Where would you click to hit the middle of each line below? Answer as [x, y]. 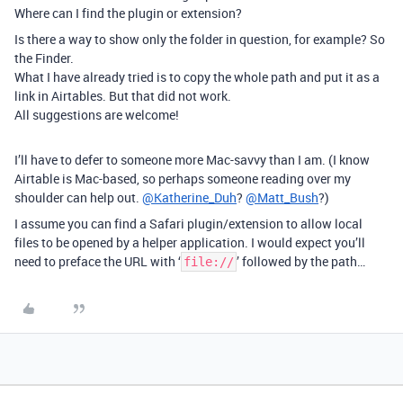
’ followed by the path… [301, 261]
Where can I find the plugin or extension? [128, 13]
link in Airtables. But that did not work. [123, 96]
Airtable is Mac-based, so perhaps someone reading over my [183, 179]
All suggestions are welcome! [97, 115]
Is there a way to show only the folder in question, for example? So [200, 39]
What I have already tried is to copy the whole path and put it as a [197, 77]
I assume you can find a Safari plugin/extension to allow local [188, 224]
